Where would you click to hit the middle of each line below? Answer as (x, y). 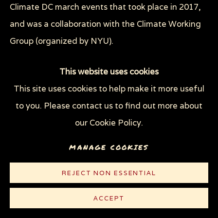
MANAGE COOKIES (109, 147)
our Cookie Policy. (109, 123)
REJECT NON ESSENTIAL (109, 173)
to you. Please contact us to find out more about (109, 106)
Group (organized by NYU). (62, 41)
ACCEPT (109, 198)
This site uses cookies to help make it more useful (109, 89)
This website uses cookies (109, 72)
